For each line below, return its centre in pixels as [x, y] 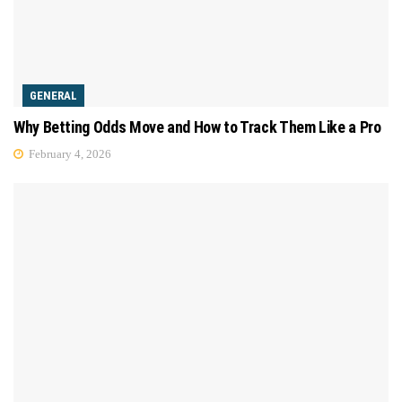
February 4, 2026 [69, 153]
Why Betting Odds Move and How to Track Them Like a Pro [197, 127]
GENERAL [53, 95]
